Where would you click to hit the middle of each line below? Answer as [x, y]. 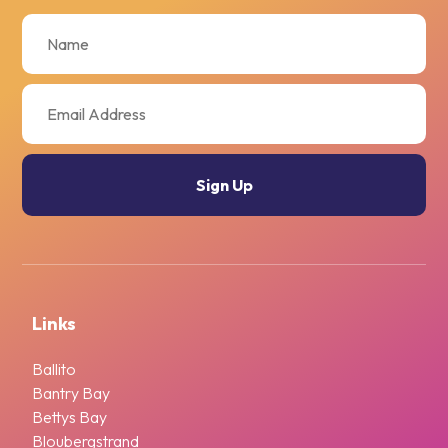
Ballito [54, 368]
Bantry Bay [71, 392]
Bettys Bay [70, 416]
